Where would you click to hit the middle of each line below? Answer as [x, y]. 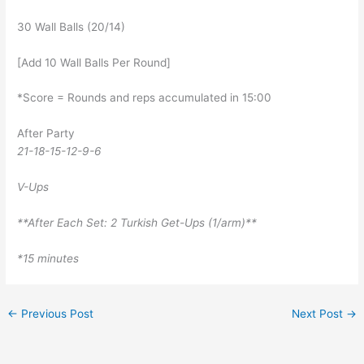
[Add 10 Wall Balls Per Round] [94, 62]
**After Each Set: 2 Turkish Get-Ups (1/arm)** [137, 223]
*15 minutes [48, 258]
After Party [46, 134]
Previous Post [56, 314]
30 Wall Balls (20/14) [71, 26]
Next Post [318, 314]
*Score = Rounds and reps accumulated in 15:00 [145, 98]
